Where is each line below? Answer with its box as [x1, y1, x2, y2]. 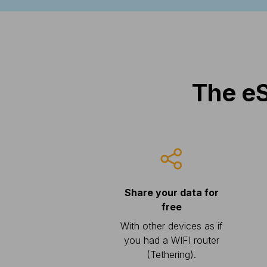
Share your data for [124, 187, 219, 198]
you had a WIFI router [123, 234, 219, 246]
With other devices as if [120, 220, 223, 232]
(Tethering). [147, 249, 197, 260]
